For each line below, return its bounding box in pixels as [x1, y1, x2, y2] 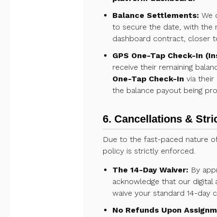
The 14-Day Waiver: [112, 165, 188, 174]
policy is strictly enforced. [103, 146, 195, 155]
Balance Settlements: [112, 10, 199, 20]
